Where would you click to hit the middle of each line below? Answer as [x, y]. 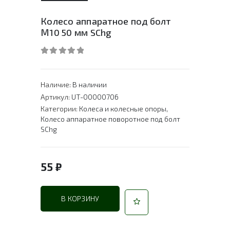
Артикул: [56, 97]
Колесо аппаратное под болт [106, 21]
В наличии [90, 85]
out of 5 [61, 61]
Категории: [60, 109]
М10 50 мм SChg [76, 33]
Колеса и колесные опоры [123, 109]
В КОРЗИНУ [80, 198]
